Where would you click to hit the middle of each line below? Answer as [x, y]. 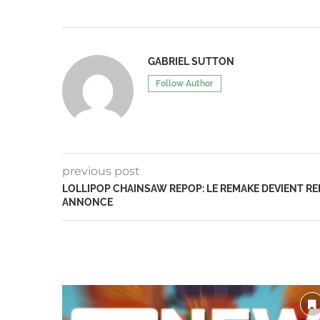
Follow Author [185, 84]
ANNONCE [87, 202]
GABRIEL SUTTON [191, 62]
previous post [101, 171]
